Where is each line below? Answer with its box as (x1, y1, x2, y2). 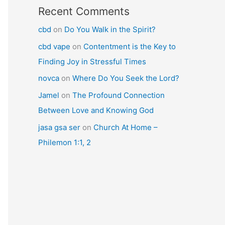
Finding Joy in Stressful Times (38, 56, 146, 66)
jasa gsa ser (38, 122, 80, 132)
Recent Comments (38, 5, 130, 18)
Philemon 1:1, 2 (38, 137, 91, 147)
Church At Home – (93, 122, 158, 132)
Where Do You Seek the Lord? (72, 73, 179, 83)
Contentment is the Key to (83, 41, 176, 51)
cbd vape (38, 41, 70, 51)
